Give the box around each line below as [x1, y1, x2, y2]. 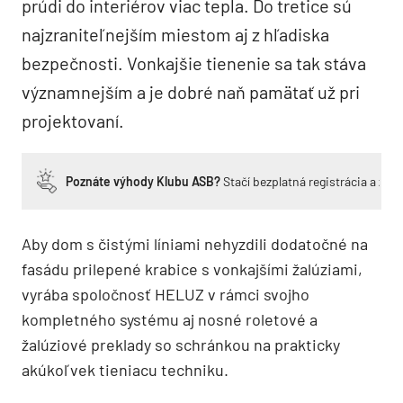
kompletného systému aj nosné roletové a [22, 309, 318, 329]
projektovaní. [22, 109, 124, 131]
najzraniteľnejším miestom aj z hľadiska [22, 22, 329, 45]
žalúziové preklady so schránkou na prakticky [22, 334, 340, 354]
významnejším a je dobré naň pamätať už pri [22, 80, 360, 103]
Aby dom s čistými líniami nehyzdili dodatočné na [22, 233, 368, 254]
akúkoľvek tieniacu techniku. [22, 359, 228, 380]
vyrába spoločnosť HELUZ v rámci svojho [22, 283, 309, 304]
